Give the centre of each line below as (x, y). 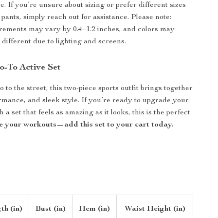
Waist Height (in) (155, 209)
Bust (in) (51, 209)
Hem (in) (95, 209)
